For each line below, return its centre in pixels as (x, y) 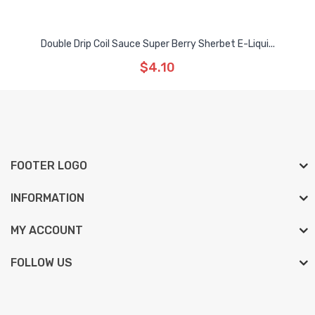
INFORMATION (47, 198)
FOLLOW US (41, 263)
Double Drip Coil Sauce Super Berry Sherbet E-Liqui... (157, 44)
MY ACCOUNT (47, 230)
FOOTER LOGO (49, 166)
